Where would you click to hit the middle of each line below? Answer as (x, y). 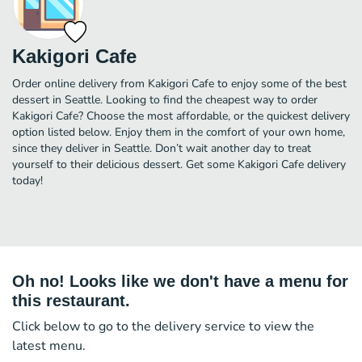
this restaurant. (71, 300)
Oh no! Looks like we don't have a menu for (180, 281)
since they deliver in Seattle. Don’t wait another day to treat (162, 148)
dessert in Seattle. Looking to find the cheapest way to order (165, 99)
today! (27, 180)
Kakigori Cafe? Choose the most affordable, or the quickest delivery (181, 116)
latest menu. (49, 345)
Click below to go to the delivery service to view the (163, 326)
